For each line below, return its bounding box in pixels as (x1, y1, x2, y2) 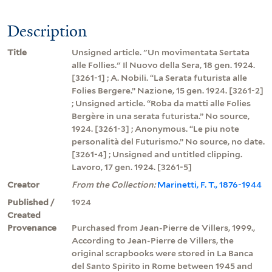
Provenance (7, 222, 56, 233)
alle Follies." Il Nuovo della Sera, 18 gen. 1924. (72, 59, 255, 70)
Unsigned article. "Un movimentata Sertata (72, 47, 250, 57)
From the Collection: (72, 179, 157, 189)
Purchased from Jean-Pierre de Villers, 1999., (72, 222, 255, 233)
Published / (7, 197, 55, 207)
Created (7, 209, 41, 220)
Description (7, 20, 87, 41)
